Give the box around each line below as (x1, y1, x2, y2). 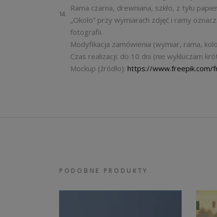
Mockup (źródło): (70, 63, 127, 73)
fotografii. (70, 27, 103, 37)
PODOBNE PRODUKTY (59, 167, 149, 175)
